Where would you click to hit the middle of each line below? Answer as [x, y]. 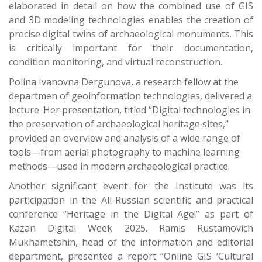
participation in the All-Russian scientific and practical [131, 200]
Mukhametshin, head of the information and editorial [131, 242]
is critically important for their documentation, [131, 48]
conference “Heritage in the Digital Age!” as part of [131, 214]
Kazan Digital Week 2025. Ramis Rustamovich [131, 228]
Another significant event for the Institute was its [131, 186]
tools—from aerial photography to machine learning [124, 152]
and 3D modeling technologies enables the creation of [131, 20]
